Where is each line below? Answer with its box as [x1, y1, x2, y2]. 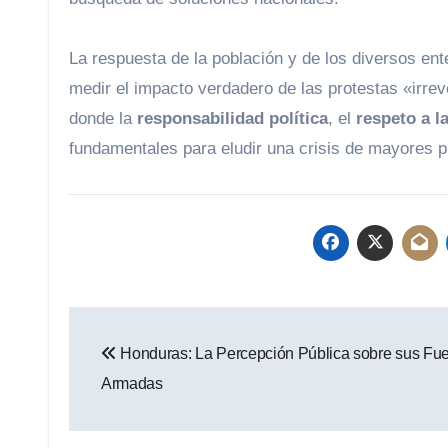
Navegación [68, 308, 250, 345]
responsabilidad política [137, 109, 328, 129]
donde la [69, 109, 137, 129]
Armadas [101, 375, 163, 393]
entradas [68, 390, 203, 427]
